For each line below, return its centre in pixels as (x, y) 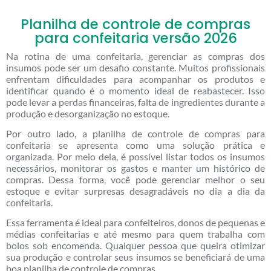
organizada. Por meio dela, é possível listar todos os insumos (135, 156)
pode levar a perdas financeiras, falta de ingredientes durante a (135, 102)
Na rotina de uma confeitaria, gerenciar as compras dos (135, 56)
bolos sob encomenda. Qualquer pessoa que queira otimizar (135, 246)
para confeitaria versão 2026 (135, 38)
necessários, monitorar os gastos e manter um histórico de (135, 168)
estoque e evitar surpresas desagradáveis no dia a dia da (135, 191)
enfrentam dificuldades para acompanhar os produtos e (135, 79)
